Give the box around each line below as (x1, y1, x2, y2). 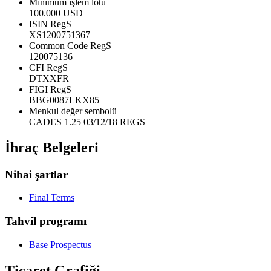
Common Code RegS (29, 40, 111, 51)
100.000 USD (29, 7, 83, 18)
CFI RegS (29, 62, 68, 73)
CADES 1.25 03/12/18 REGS (29, 116, 145, 127)
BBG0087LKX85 (29, 94, 99, 105)
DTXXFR (29, 73, 69, 83)
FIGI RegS (29, 83, 71, 94)
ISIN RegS (29, 18, 71, 29)
